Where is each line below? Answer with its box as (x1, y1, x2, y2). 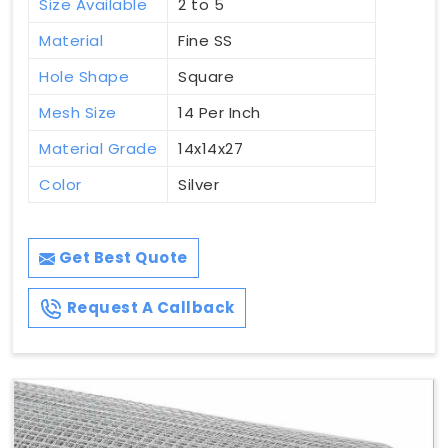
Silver (178, 174, 219, 196)
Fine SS (178, 30, 233, 52)
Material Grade (39, 138, 157, 160)
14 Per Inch (178, 102, 261, 124)
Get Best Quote (55, 247, 188, 269)
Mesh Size (39, 102, 117, 124)
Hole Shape (39, 66, 129, 88)
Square (178, 66, 234, 88)
